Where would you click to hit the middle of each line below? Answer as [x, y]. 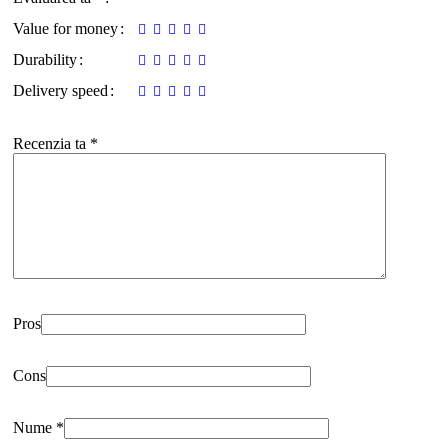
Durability [45, 59]
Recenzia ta [51, 143]
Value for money [65, 28]
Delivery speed [60, 90]
